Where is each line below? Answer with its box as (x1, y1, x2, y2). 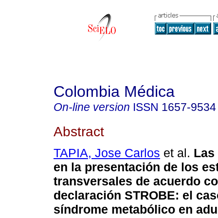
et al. (160, 146, 190, 160)
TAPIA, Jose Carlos (54, 146, 160, 160)
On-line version (54, 101, 130, 113)
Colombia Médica (54, 83, 175, 100)
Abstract (54, 123, 104, 139)
